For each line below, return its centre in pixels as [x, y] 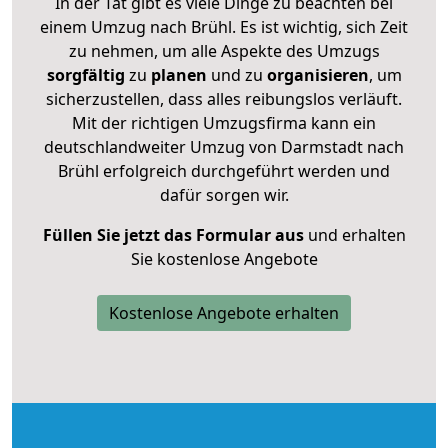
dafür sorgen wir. [224, 194]
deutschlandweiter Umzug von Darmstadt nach [224, 146]
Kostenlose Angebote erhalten [224, 312]
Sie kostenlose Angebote [224, 258]
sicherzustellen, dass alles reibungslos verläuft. [224, 98]
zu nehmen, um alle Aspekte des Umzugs [224, 50]
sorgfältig [85, 74]
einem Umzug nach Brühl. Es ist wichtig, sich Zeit [224, 26]
